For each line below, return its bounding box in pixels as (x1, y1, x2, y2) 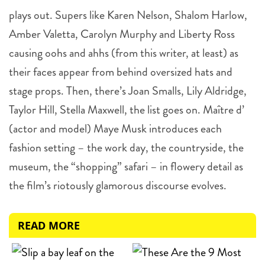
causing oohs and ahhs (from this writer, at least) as (9, 44, 238, 62)
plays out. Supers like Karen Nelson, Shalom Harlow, (9, 7, 247, 24)
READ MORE (18, 218, 80, 232)
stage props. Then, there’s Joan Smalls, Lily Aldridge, (9, 82, 247, 99)
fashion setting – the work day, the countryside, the (9, 139, 244, 156)
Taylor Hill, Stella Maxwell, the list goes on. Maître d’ (9, 101, 244, 118)
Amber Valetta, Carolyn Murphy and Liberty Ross (9, 25, 235, 43)
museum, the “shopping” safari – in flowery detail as (9, 158, 243, 175)
